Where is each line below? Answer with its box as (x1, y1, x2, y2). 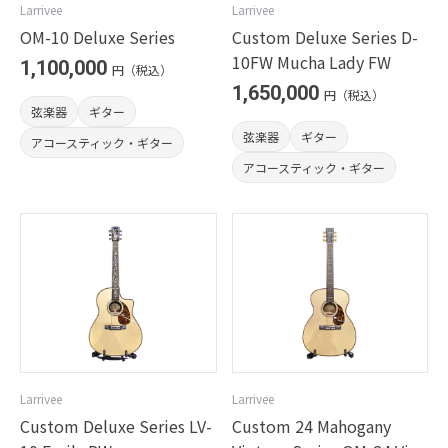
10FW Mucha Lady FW (231, 50, 391, 74)
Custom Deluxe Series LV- (20, 414, 212, 438)
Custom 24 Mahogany (231, 414, 391, 438)
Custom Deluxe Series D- (231, 25, 418, 49)
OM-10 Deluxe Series (20, 25, 175, 49)
